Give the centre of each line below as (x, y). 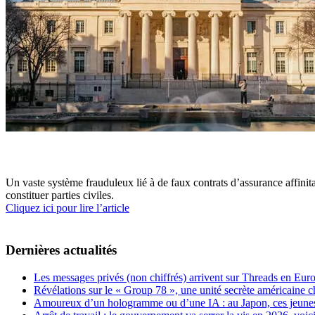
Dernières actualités (61, 250)
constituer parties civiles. (60, 195)
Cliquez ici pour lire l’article (67, 208)
